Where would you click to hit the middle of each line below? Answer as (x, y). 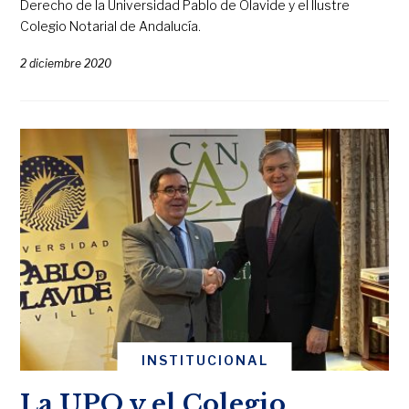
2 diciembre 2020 (66, 63)
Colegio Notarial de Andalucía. (111, 26)
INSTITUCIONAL (204, 361)
